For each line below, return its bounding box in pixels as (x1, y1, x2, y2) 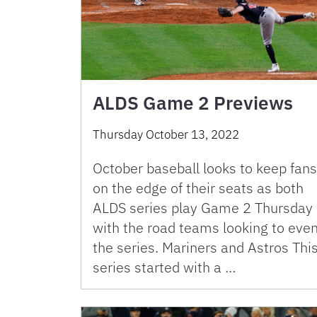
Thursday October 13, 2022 (93, 127, 239, 143)
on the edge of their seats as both (93, 178, 304, 198)
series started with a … (93, 258, 236, 277)
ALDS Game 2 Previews (93, 91, 293, 115)
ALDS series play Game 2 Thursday (93, 198, 313, 218)
